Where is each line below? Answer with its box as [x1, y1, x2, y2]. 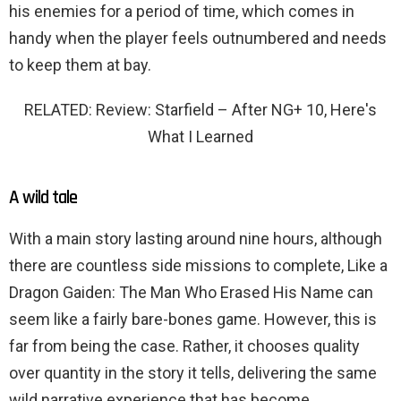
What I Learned [148, 126, 253, 146]
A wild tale [9, 184, 77, 209]
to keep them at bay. [9, 55, 151, 74]
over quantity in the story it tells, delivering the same [9, 363, 377, 382]
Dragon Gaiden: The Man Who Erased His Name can [9, 282, 373, 302]
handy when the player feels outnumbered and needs [9, 28, 387, 47]
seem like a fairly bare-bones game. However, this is [9, 309, 377, 328]
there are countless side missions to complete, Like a [9, 255, 388, 275]
